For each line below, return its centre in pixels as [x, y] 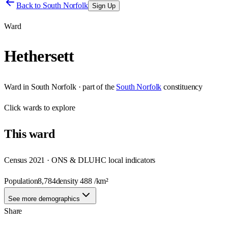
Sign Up [104, 6]
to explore [59, 107]
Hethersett [39, 56]
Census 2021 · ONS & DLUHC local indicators [80, 160]
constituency [183, 87]
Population [21, 181]
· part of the [95, 87]
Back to [30, 5]
